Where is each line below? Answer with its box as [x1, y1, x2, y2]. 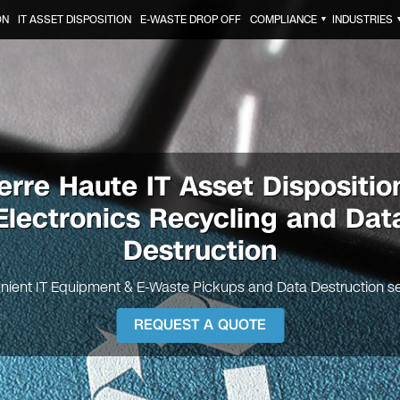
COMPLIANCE [249, 12, 317, 27]
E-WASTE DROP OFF [139, 12, 241, 27]
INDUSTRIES [331, 12, 393, 27]
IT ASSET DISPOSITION [17, 12, 131, 27]
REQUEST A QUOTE [134, 314, 266, 336]
